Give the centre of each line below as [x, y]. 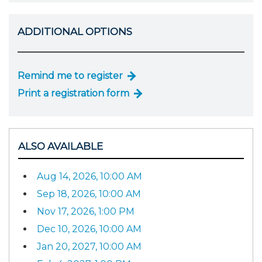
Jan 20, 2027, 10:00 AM [89, 246]
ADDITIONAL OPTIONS [75, 31]
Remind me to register [70, 76]
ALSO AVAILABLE [61, 146]
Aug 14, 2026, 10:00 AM [89, 176]
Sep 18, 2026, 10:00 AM [89, 194]
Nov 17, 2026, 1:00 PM [86, 211]
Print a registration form [73, 94]
